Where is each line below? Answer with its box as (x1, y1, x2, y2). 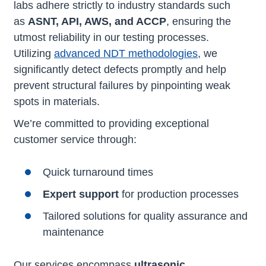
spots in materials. (14, 96, 100, 107)
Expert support (43, 188, 119, 200)
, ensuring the (166, 15, 231, 27)
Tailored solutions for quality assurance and (43, 210, 248, 222)
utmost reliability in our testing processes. (14, 31, 209, 43)
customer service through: (14, 134, 137, 145)
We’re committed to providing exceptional (14, 118, 209, 129)
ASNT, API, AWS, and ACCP (28, 15, 166, 27)
